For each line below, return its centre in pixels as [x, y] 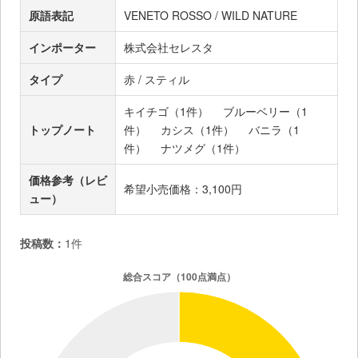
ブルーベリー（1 [265, 111]
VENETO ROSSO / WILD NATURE [211, 15]
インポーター [62, 47]
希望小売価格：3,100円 [189, 188]
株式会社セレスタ [169, 47]
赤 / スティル [157, 79]
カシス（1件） [197, 129]
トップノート [62, 129]
